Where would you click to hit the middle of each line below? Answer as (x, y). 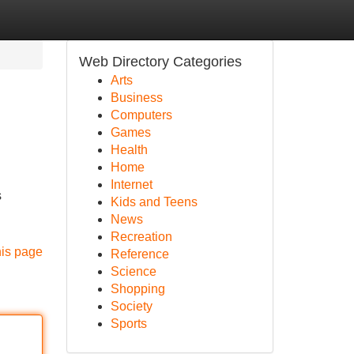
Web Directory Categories (160, 62)
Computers (141, 115)
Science (133, 271)
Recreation (141, 237)
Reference (139, 254)
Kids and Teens (154, 202)
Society (131, 306)
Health (129, 150)
